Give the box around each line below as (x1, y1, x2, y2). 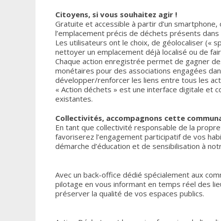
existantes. (55, 93, 93, 104)
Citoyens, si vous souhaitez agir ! (55, 9, 177, 19)
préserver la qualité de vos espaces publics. (55, 188, 204, 198)
